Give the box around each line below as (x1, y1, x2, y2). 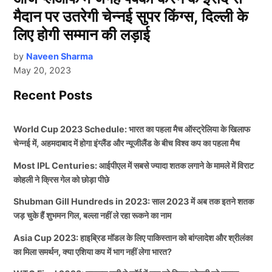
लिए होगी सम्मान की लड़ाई (13, 25, 151, 44)
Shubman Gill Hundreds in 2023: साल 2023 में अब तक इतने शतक (13, 196, 254, 207)
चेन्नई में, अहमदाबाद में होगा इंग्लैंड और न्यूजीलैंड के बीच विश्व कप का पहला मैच (13, 138, 240, 149)
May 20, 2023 (13, 65, 72, 76)
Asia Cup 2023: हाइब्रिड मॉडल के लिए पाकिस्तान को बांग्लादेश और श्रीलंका (13, 232, 253, 243)
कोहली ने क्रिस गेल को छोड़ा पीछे (13, 174, 110, 185)
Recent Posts (13, 87, 93, 103)
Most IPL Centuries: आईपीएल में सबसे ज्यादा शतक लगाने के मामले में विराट (13, 160, 254, 171)
